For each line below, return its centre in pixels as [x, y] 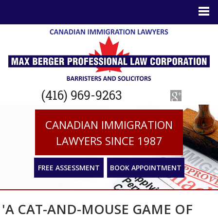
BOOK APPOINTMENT [145, 168]
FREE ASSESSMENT [69, 168]
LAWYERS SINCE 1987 [109, 141]
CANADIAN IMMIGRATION [109, 125]
